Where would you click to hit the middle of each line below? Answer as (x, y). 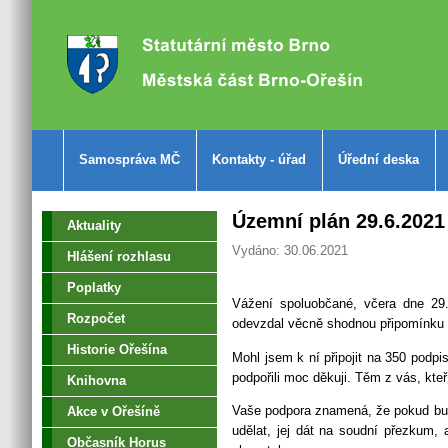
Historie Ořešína (117, 349)
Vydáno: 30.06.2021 (290, 250)
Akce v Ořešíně (113, 411)
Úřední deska (378, 159)
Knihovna (96, 380)
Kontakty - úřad (259, 159)
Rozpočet (96, 318)
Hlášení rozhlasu (119, 256)
